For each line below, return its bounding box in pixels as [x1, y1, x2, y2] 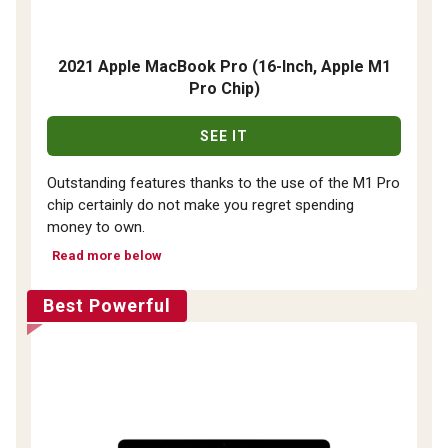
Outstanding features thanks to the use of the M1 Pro [47, 174, 400, 192]
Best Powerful [43, 295, 171, 316]
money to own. [47, 218, 145, 236]
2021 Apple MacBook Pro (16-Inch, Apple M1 [57, 57, 391, 76]
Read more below [52, 248, 162, 263]
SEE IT [200, 128, 248, 144]
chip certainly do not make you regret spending [47, 196, 354, 214]
